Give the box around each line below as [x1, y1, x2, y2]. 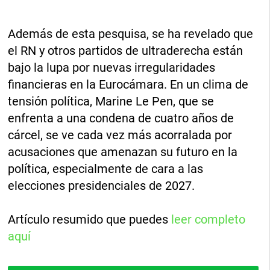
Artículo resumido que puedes [8, 212, 172, 227]
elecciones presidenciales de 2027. [8, 178, 195, 193]
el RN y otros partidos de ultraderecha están [8, 43, 243, 58]
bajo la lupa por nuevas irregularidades [8, 60, 216, 75]
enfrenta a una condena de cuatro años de [8, 111, 234, 126]
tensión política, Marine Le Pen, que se [8, 94, 215, 109]
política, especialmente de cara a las [8, 162, 204, 177]
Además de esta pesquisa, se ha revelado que [8, 27, 254, 42]
